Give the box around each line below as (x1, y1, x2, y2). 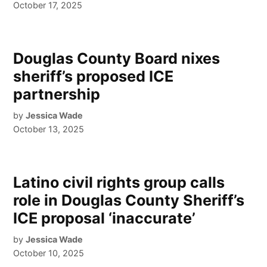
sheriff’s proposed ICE (13, 67, 174, 86)
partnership (13, 85, 101, 104)
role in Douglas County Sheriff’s (13, 191, 245, 210)
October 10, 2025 (13, 248, 85, 259)
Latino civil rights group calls (13, 173, 225, 192)
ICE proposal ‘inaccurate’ (13, 209, 196, 228)
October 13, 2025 (13, 124, 85, 135)
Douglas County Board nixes (13, 49, 221, 68)
